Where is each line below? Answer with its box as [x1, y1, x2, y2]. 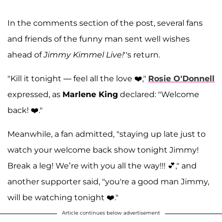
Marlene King [62, 90, 118, 100]
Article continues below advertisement [62, 210, 160, 217]
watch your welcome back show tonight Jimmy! [7, 145, 199, 155]
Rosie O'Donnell [148, 74, 215, 84]
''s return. [124, 50, 160, 60]
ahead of [7, 50, 44, 60]
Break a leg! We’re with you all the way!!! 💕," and [7, 161, 197, 171]
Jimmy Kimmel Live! [44, 50, 124, 60]
